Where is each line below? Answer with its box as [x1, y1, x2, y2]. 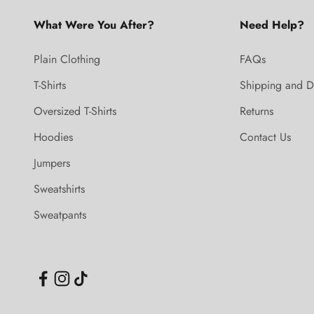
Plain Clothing [34, 51, 100, 68]
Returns [239, 103, 273, 120]
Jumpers [34, 155, 70, 172]
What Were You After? [34, 17, 154, 34]
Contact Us [239, 129, 291, 146]
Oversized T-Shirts [34, 103, 116, 120]
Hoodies [34, 129, 73, 146]
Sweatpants [34, 207, 86, 224]
